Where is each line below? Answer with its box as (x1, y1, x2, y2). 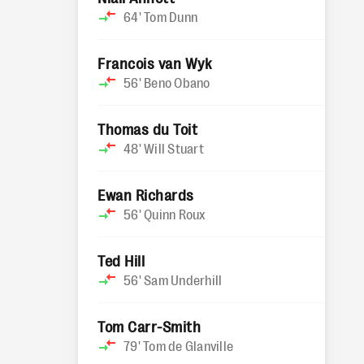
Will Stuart (144, 140, 204, 156)
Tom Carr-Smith (97, 317, 201, 335)
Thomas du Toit (97, 119, 198, 137)
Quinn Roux (144, 206, 206, 222)
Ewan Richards (97, 185, 194, 203)
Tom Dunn (144, 8, 197, 24)
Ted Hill (97, 251, 145, 269)
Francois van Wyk (97, 54, 212, 71)
